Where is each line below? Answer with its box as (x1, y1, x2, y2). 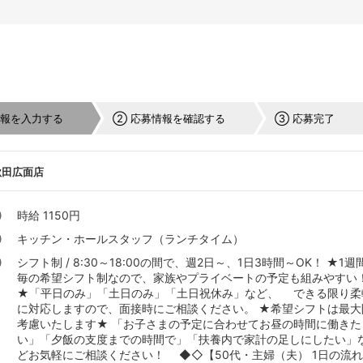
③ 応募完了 (275, 112, 335, 125)
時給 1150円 (17, 208, 81, 223)
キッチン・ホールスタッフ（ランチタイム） (17, 232, 245, 246)
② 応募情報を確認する (113, 112, 225, 125)
